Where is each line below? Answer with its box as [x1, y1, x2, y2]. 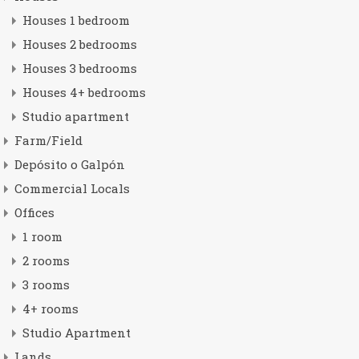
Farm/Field [14, 132, 83, 148]
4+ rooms [22, 301, 79, 317]
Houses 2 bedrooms [22, 36, 137, 52]
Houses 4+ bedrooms [22, 84, 146, 100]
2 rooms [22, 252, 70, 268]
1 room [22, 228, 63, 244]
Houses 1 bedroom [22, 12, 130, 28]
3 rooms [22, 276, 70, 292]
